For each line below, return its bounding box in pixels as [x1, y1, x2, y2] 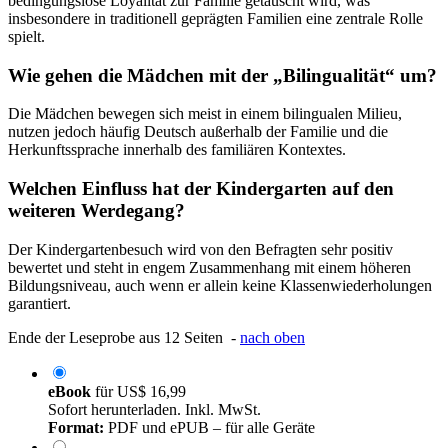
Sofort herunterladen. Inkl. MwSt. [48, 400, 261, 418]
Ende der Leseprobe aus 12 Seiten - [8, 328, 240, 346]
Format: [48, 418, 104, 436]
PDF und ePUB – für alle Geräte [104, 418, 315, 436]
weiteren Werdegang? [8, 199, 185, 221]
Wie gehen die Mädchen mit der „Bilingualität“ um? [8, 64, 437, 86]
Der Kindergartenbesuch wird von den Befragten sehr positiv [8, 240, 393, 258]
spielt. [8, 27, 45, 45]
